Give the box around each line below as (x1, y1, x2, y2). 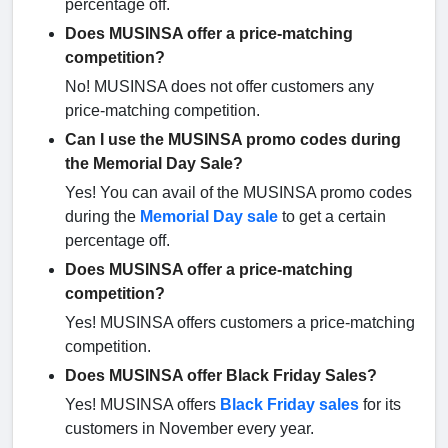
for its (359, 396, 401, 414)
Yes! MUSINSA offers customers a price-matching (65, 314, 415, 332)
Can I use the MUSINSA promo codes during (65, 131, 401, 149)
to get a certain (278, 208, 386, 226)
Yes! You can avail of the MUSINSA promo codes (65, 184, 412, 202)
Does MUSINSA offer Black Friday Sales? (65, 367, 377, 385)
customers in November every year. (65, 420, 318, 438)
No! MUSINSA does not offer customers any (65, 78, 374, 96)
